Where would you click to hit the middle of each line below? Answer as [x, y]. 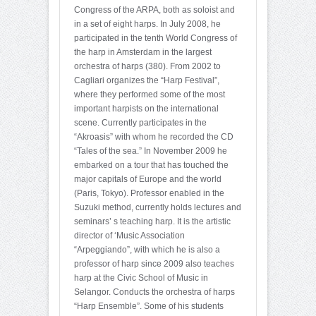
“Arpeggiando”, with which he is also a [147, 249]
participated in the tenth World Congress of [156, 38]
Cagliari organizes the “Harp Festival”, [147, 80]
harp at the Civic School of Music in [141, 278]
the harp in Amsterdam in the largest [143, 52]
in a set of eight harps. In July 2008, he [147, 24]
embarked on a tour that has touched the [151, 165]
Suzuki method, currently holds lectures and [158, 207]
